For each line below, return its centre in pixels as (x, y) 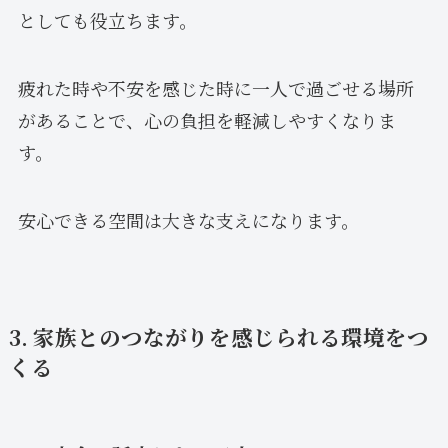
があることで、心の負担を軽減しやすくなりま (206, 120)
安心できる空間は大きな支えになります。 (188, 219)
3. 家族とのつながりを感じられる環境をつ (218, 336)
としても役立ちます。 (107, 20)
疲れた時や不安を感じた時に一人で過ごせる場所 (215, 88)
